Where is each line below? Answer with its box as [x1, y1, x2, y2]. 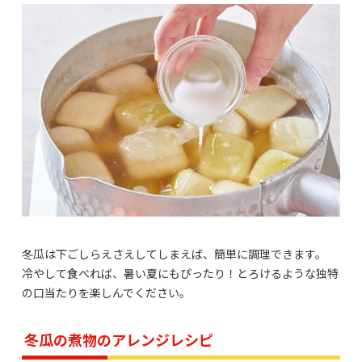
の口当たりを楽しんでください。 [22, 284, 191, 301]
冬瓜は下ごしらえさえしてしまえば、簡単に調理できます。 [22, 245, 326, 262]
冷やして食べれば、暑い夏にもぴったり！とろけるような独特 [22, 264, 339, 281]
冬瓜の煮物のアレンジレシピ [24, 328, 213, 350]
